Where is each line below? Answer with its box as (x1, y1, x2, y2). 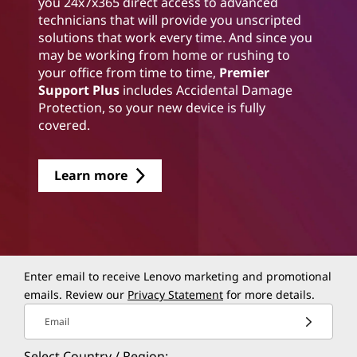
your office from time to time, (38, 63, 219, 81)
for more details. (223, 287, 315, 302)
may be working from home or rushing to (38, 45, 290, 64)
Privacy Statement (127, 287, 223, 302)
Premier (219, 63, 269, 81)
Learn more (54, 166, 127, 184)
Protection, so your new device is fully (38, 98, 265, 116)
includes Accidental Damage (120, 80, 292, 99)
